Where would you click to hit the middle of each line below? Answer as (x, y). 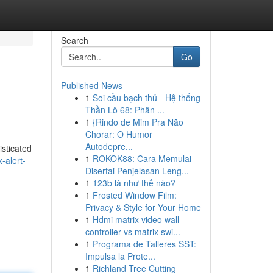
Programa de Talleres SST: (144, 244)
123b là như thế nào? (134, 183)
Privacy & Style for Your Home (143, 207)
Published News (91, 85)
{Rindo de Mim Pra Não (138, 122)
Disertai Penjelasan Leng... (137, 171)
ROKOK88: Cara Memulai (142, 158)
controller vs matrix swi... (133, 232)
